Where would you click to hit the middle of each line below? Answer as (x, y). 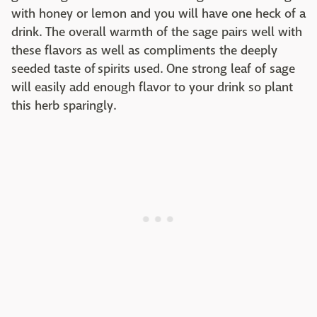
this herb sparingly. (64, 106)
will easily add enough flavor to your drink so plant (152, 87)
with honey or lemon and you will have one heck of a (158, 14)
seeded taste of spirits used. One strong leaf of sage (153, 69)
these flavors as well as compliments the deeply (144, 51)
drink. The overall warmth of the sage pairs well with (157, 32)
